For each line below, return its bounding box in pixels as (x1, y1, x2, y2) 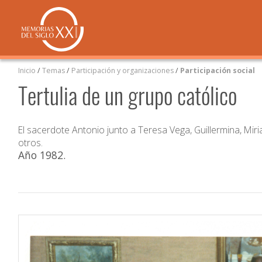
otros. (18, 136, 43, 149)
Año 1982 (18, 147, 64, 162)
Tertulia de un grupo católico (18, 78, 237, 112)
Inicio (18, 65, 36, 75)
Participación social (180, 65, 256, 75)
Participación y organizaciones (71, 65, 174, 75)
